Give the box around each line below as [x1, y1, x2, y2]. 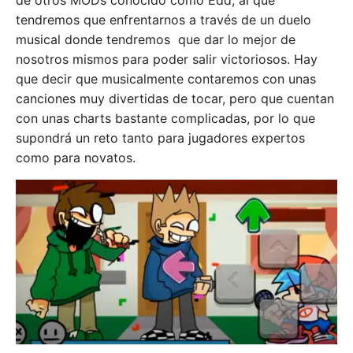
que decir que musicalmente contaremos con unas [16, 71, 316, 87]
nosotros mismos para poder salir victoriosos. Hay [16, 51, 318, 67]
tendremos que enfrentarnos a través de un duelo [16, 12, 311, 28]
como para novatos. [16, 150, 136, 165]
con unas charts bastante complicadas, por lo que [16, 110, 315, 126]
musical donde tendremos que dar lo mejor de [16, 32, 295, 47]
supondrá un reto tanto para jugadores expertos [16, 130, 305, 146]
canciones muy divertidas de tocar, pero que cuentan [16, 91, 334, 106]
